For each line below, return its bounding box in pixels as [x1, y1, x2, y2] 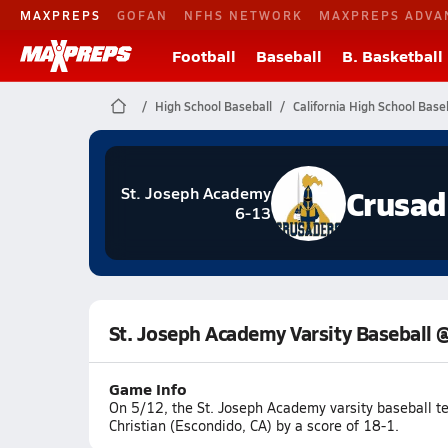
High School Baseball [154, 98, 272, 114]
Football [172, 44, 236, 67]
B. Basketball [342, 44, 443, 67]
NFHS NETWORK [184, 6, 303, 23]
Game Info [108, 377, 187, 400]
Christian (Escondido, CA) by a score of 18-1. [108, 416, 399, 435]
